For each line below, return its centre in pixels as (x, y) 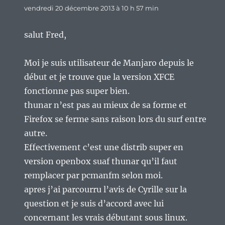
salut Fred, (45, 34)
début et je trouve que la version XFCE (99, 77)
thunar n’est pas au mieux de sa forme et (106, 105)
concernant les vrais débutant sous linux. (106, 217)
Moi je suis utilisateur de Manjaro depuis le (109, 63)
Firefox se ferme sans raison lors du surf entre (116, 119)
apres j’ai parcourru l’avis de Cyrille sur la (106, 189)
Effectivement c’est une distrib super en (104, 147)
